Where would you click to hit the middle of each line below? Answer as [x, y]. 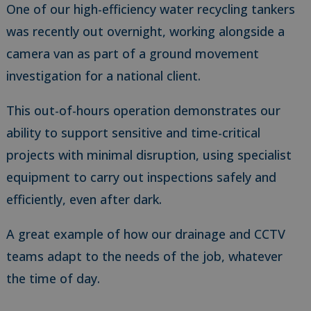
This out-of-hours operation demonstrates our [143, 111]
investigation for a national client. [103, 76]
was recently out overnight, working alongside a [145, 32]
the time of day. [53, 279]
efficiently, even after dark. [84, 200]
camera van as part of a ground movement [132, 54]
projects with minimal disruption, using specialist [149, 155]
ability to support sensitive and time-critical [133, 133]
